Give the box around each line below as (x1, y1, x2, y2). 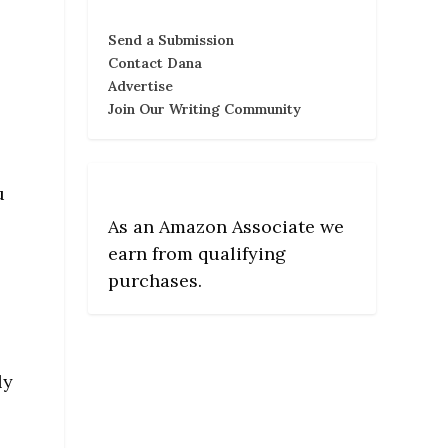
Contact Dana (108, 53, 202, 72)
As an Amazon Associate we (108, 214, 344, 238)
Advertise (108, 76, 173, 95)
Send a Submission (108, 30, 234, 49)
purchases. (108, 268, 202, 292)
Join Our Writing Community (108, 99, 301, 118)
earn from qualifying (108, 241, 286, 265)
